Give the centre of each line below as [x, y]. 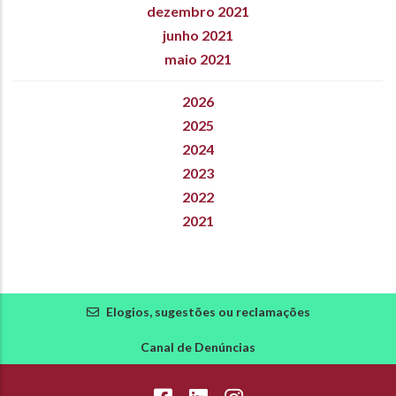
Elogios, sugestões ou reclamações [208, 311]
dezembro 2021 [198, 11]
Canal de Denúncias [198, 346]
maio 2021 [198, 58]
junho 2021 [198, 34]
